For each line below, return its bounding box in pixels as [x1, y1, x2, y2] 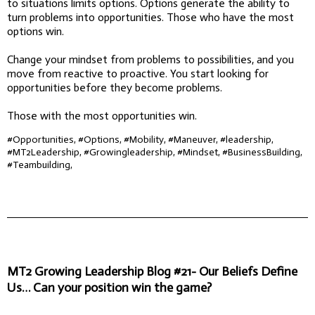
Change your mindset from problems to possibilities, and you [7, 52, 294, 66]
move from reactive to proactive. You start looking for [7, 66, 269, 80]
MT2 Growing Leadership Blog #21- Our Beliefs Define [7, 263, 297, 279]
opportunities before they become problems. [7, 80, 222, 94]
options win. [7, 24, 64, 38]
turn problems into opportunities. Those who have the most [7, 10, 294, 24]
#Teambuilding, [7, 158, 72, 171]
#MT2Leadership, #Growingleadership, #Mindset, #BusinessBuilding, [7, 146, 302, 158]
